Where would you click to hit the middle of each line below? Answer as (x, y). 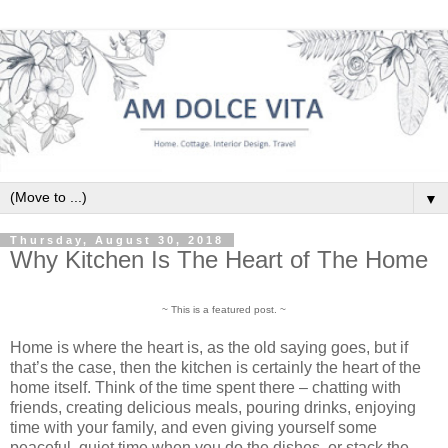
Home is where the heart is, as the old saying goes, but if (209, 347)
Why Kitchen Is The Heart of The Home (219, 260)
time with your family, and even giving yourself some (193, 427)
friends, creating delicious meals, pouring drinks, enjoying (213, 407)
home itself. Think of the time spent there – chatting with (205, 387)
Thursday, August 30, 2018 (117, 240)
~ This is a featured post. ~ (224, 309)
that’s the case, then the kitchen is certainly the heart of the (215, 367)
